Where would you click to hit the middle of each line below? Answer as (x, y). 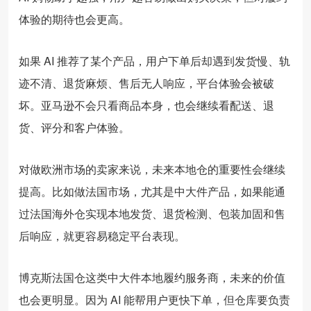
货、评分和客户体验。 (74, 127)
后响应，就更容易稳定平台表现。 (102, 235)
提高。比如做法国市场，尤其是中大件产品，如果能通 (152, 191)
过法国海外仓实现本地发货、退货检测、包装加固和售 (152, 213)
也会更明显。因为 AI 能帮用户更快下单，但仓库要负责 (154, 299)
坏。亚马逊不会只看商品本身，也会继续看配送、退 (146, 105)
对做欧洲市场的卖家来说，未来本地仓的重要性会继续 (152, 169)
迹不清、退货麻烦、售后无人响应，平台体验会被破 (146, 83)
